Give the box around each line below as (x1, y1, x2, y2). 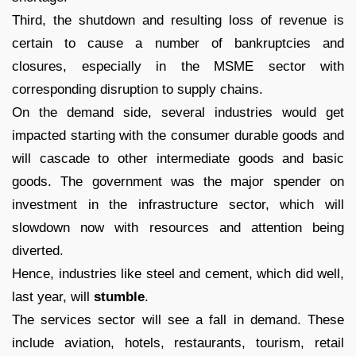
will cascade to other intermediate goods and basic (12, 150, 344, 166)
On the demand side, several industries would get (12, 104, 344, 120)
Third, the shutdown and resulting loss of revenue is (12, 12, 344, 28)
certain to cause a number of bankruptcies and (12, 35, 344, 51)
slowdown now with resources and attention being (12, 219, 344, 235)
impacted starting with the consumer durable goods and (12, 127, 344, 143)
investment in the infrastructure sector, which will (12, 196, 344, 212)
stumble (94, 288, 145, 304)
